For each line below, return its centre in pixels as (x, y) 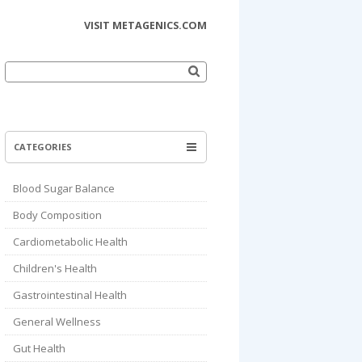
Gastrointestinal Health (70, 295)
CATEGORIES (43, 147)
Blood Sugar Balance (64, 188)
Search (23, 67)
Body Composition (57, 215)
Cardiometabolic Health (70, 242)
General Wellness (57, 322)
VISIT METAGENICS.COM (145, 25)
